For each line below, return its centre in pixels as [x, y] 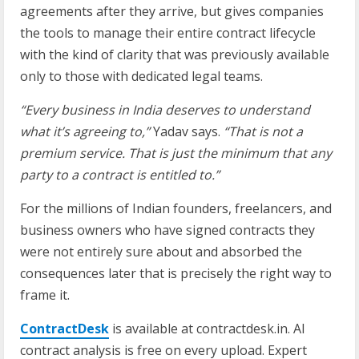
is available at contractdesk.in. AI [207, 328]
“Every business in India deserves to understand [165, 109]
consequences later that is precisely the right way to [176, 273]
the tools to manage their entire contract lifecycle [168, 32]
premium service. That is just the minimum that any [176, 153]
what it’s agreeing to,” [85, 131]
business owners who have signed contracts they [167, 230]
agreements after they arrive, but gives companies [172, 11]
